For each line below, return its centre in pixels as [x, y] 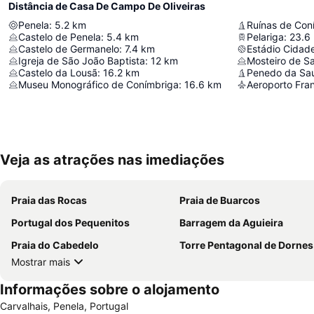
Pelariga [265, 37]
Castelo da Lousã [58, 73]
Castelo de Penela [60, 37]
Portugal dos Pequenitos [70, 223]
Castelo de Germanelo [69, 49]
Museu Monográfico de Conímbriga [98, 84]
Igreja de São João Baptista [82, 61]
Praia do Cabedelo [55, 245]
